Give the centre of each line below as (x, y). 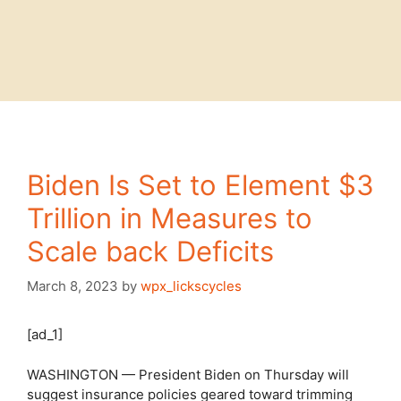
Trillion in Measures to (170, 218)
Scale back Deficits (150, 251)
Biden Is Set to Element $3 (200, 184)
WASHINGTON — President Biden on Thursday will (188, 374)
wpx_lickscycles (191, 286)
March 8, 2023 (73, 286)
